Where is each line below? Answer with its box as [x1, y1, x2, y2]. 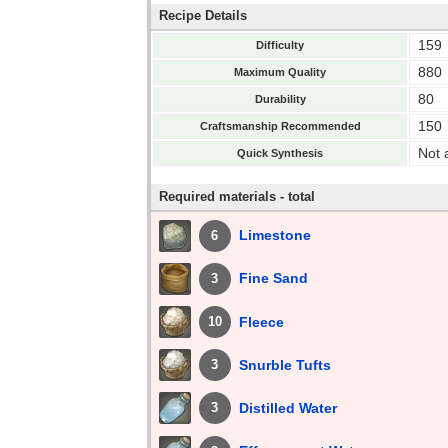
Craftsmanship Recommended [199, 120, 361, 133]
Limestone [238, 227, 311, 244]
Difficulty [256, 39, 304, 52]
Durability [254, 93, 306, 106]
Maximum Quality [234, 66, 326, 79]
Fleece [238, 313, 284, 330]
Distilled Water [238, 399, 337, 416]
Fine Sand [238, 270, 308, 287]
